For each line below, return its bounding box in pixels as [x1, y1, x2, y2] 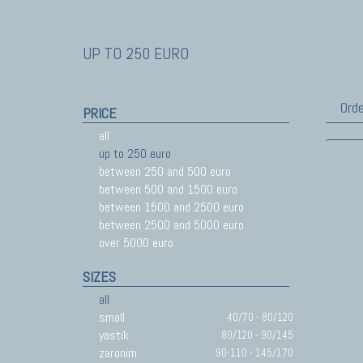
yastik [99, 327, 129, 344]
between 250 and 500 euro [99, 163, 231, 180]
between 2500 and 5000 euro [99, 216, 244, 233]
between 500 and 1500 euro [99, 181, 237, 198]
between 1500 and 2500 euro [99, 199, 244, 216]
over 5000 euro [99, 234, 173, 251]
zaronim [99, 344, 137, 361]
